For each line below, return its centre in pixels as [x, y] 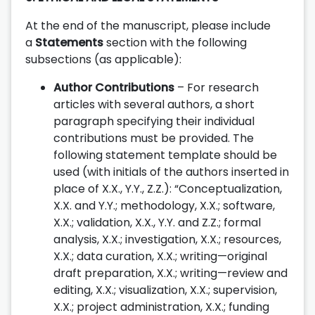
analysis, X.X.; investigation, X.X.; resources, [167, 239]
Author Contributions [114, 87]
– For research [217, 87]
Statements [69, 42]
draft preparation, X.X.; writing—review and [171, 273]
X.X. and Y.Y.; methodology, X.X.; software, [164, 205]
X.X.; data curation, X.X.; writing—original [160, 256]
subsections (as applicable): [103, 59]
